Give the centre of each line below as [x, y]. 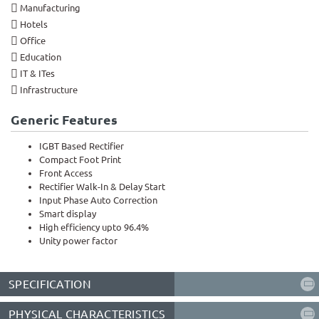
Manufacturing [50, 8]
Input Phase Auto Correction [98, 200]
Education [41, 57]
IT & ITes [37, 74]
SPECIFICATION [50, 284]
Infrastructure [49, 90]
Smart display [68, 214]
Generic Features [64, 120]
